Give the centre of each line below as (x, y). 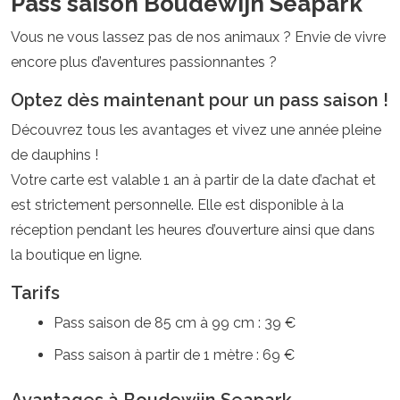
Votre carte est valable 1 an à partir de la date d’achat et (193, 180)
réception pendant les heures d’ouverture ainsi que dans (193, 230)
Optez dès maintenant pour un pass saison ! (200, 100)
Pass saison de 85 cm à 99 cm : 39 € (175, 323)
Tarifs (35, 293)
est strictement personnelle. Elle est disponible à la (177, 205)
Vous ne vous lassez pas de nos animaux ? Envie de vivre (198, 37)
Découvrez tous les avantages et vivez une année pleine (196, 130)
